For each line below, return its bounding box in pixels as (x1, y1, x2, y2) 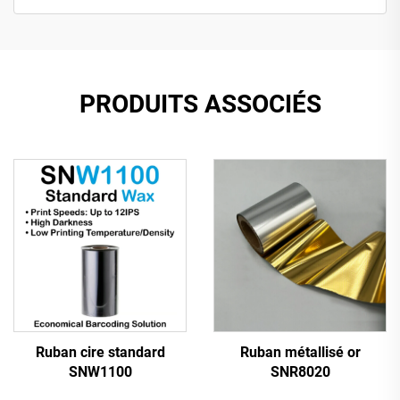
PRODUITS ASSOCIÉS (79, 88, 321, 119)
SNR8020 (270, 362, 330, 380)
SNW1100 (68, 362, 132, 380)
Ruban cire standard (35, 343, 165, 361)
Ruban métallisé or (239, 343, 361, 361)
